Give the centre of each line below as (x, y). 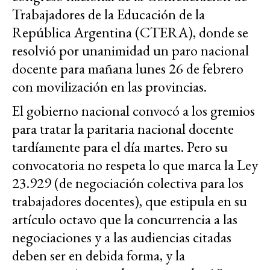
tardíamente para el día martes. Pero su (120, 146)
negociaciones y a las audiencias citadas (122, 237)
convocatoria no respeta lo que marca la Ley (135, 165)
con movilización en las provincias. (109, 86)
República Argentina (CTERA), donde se (130, 32)
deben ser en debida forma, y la (99, 255)
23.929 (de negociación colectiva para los (128, 183)
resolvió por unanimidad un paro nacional (130, 50)
